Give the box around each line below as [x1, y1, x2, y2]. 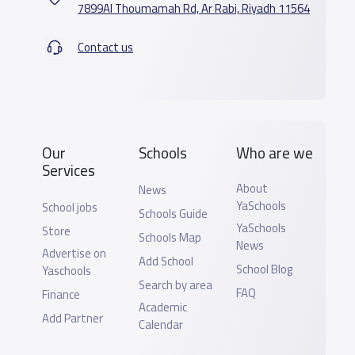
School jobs [41, 196, 97, 218]
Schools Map [139, 226, 202, 248]
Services [41, 155, 95, 185]
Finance [41, 283, 80, 305]
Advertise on [41, 242, 106, 264]
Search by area [139, 273, 213, 296]
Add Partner [41, 307, 103, 329]
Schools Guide [139, 202, 208, 224]
